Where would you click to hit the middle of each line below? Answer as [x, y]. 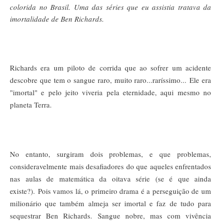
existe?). [24, 191]
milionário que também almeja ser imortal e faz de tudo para [110, 203]
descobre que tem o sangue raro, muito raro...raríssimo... [100, 80]
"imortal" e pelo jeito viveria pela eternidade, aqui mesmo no [110, 92]
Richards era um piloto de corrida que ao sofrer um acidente [110, 67]
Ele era [201, 80]
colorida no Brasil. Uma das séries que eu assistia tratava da [110, 7]
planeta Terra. [32, 104]
